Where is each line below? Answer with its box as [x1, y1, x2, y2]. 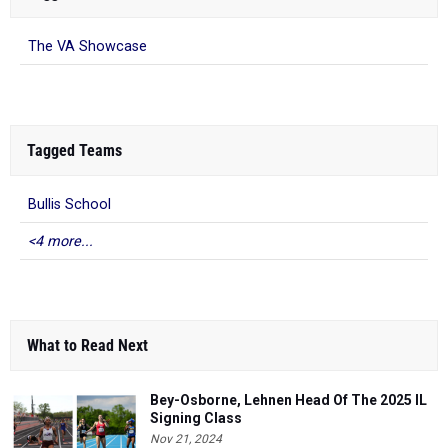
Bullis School [28, 196, 111, 214]
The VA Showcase [28, 38, 147, 56]
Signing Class [150, 410, 242, 427]
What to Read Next [27, 336, 148, 356]
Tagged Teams [27, 141, 122, 161]
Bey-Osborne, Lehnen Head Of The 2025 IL [150, 392, 427, 409]
